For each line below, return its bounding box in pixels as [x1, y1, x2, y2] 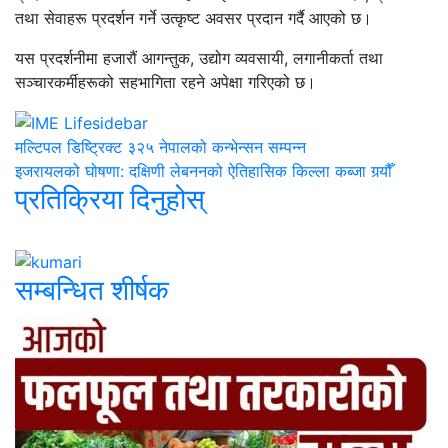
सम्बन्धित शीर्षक [15, 273, 169, 308]
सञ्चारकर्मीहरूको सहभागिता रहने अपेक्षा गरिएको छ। [15, 71, 316, 92]
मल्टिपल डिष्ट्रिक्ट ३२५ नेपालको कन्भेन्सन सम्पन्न [15, 137, 306, 158]
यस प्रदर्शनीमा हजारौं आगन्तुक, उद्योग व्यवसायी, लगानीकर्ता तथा [15, 47, 383, 68]
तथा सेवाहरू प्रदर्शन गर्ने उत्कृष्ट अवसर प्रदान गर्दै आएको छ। [15, 7, 372, 28]
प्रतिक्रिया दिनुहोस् [15, 182, 205, 217]
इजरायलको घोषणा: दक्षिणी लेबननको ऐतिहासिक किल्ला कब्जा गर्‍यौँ [15, 161, 392, 182]
